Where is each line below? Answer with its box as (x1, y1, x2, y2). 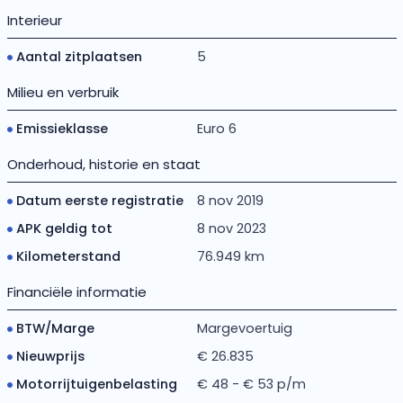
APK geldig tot (15, 219, 112, 237)
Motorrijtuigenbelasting (15, 374, 177, 393)
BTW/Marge (15, 318, 94, 337)
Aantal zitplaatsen (15, 47, 142, 66)
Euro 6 (197, 119, 237, 138)
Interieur (6, 10, 62, 30)
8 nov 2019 (197, 191, 264, 210)
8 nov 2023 (197, 219, 267, 237)
